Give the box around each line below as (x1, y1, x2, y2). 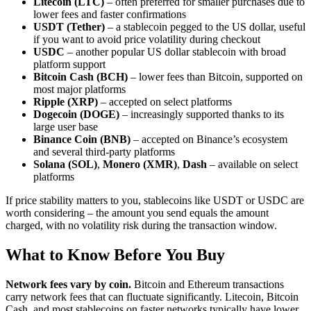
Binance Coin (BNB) (33, 133, 131, 146)
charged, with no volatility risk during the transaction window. (6, 219, 277, 232)
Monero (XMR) (103, 158, 177, 171)
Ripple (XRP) (33, 96, 98, 108)
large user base (33, 121, 98, 133)
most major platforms (33, 83, 126, 96)
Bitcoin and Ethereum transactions (131, 278, 284, 290)
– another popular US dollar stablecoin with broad (65, 46, 286, 58)
